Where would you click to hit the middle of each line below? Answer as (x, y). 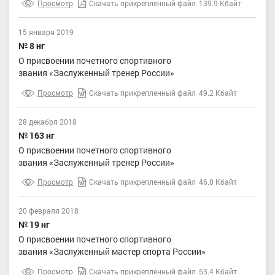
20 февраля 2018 (48, 211)
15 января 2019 (46, 32)
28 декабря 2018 (48, 121)
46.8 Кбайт (218, 182)
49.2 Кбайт (218, 92)
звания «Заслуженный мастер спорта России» (112, 251)
